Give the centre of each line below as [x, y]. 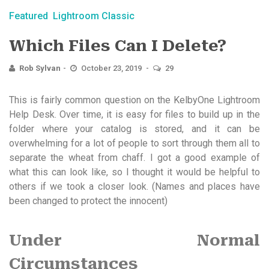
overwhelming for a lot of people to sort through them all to [134, 143]
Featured [29, 16]
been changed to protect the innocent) [88, 201]
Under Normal [134, 240]
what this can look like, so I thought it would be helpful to [134, 172]
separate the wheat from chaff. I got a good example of [134, 157]
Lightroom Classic [94, 16]
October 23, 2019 [112, 68]
